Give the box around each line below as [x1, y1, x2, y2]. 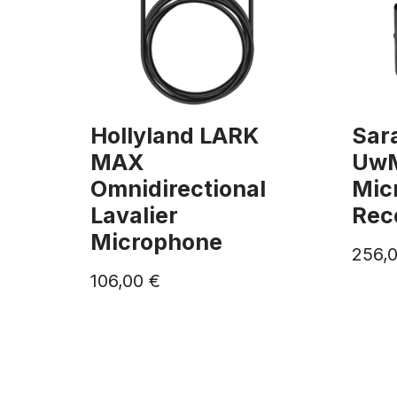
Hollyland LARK [90, 121, 259, 149]
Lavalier [90, 201, 178, 229]
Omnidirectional [90, 175, 266, 202]
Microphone [90, 228, 222, 255]
